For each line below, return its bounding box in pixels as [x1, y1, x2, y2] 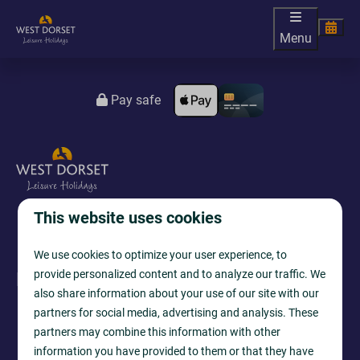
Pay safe [108, 92, 161, 108]
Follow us [16, 273, 99, 289]
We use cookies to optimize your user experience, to [34, 247, 288, 261]
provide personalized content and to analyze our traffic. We [34, 267, 326, 280]
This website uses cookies [34, 207, 223, 227]
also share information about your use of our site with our [34, 286, 320, 300]
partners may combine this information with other [34, 325, 281, 338]
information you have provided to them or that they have [34, 344, 314, 358]
